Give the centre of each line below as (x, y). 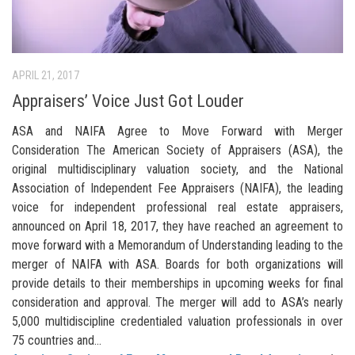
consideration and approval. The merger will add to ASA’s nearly (177, 303)
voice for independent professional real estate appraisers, (177, 208)
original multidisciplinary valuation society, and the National (177, 170)
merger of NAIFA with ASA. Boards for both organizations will (177, 265)
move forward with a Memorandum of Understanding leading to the (177, 246)
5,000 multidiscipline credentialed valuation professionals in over (177, 322)
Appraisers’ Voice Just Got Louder (128, 101)
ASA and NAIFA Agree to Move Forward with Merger (177, 132)
